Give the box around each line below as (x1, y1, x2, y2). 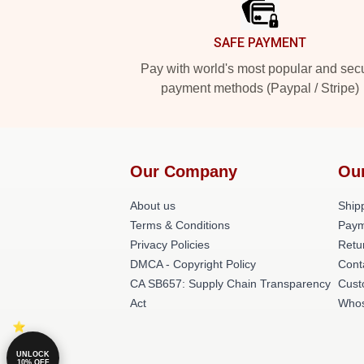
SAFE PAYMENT (214, 35, 306, 50)
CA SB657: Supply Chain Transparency (130, 277, 331, 290)
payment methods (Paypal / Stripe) (161, 81, 359, 95)
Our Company (130, 162, 237, 180)
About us (130, 199, 175, 212)
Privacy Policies (130, 238, 210, 251)
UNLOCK (16, 349, 50, 358)
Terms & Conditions (130, 219, 230, 232)
